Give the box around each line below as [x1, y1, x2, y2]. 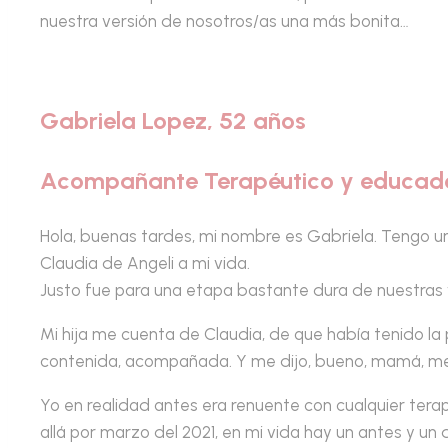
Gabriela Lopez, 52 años [40, 105, 306, 135]
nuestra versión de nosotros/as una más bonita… [40, 10, 409, 31]
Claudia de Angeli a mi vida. [40, 252, 250, 273]
